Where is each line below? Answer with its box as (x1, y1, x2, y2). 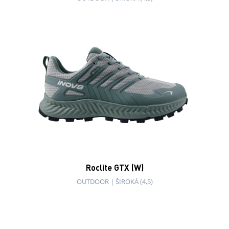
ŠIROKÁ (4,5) (115, 176, 153, 186)
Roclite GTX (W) (85, 162, 144, 173)
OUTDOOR (76, 176, 109, 186)
